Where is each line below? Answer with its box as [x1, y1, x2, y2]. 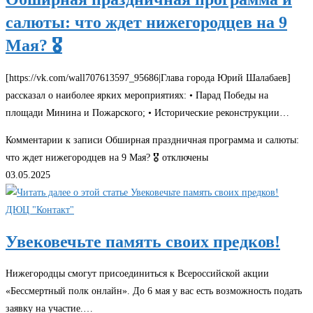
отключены [159, 152, 208, 163]
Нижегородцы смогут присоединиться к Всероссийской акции [6, 268, 269, 279]
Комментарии [6, 135, 63, 146]
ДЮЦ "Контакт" [6, 205, 74, 216]
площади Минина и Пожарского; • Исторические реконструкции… [6, 108, 289, 119]
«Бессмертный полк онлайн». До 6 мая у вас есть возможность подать [6, 286, 302, 297]
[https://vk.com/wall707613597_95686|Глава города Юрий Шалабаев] [6, 73, 291, 84]
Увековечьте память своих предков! [6, 232, 280, 251]
